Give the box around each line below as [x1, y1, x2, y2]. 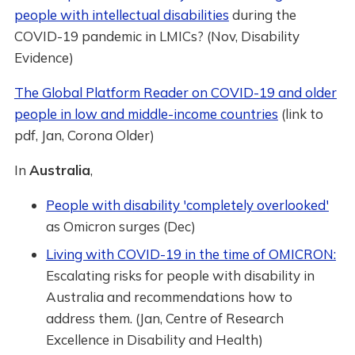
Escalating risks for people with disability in [45, 267, 315, 284]
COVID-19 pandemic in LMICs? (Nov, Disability [13, 28, 300, 44]
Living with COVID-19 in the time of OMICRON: [45, 246, 336, 262]
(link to [277, 105, 323, 122]
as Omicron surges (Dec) [45, 218, 196, 235]
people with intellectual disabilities [13, 6, 229, 23]
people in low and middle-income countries [13, 105, 278, 122]
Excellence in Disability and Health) [45, 331, 263, 348]
